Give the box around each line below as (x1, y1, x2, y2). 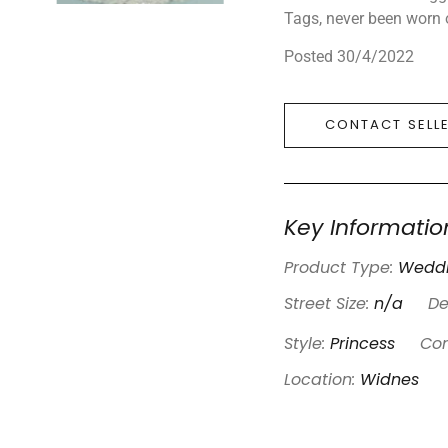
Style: (284, 337, 330, 354)
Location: (284, 373, 360, 390)
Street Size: (284, 297, 374, 314)
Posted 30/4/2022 (284, 46, 414, 66)
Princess (330, 337, 395, 354)
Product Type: (284, 261, 398, 278)
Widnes (360, 373, 419, 390)
